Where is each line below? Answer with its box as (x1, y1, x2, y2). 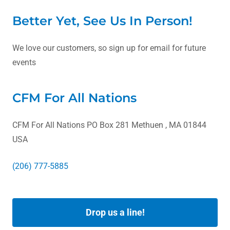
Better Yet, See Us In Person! (12, 13, 193, 28)
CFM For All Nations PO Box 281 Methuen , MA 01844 (12, 120, 206, 130)
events (12, 57, 36, 67)
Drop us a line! (85, 207, 145, 218)
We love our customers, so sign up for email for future (12, 43, 206, 53)
